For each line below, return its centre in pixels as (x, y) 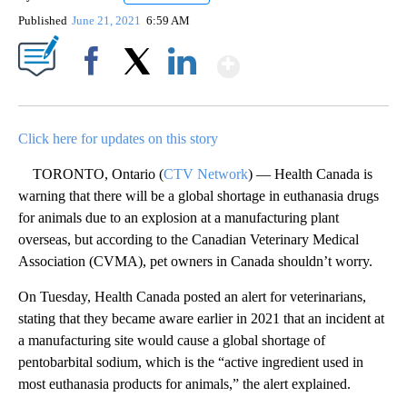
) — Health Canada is (310, 174)
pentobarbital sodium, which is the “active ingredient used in (191, 362)
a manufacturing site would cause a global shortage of (172, 341)
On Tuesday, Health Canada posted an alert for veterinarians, (192, 297)
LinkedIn (182, 93)
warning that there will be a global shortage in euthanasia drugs (199, 196)
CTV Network (206, 174)
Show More (310, 59)
